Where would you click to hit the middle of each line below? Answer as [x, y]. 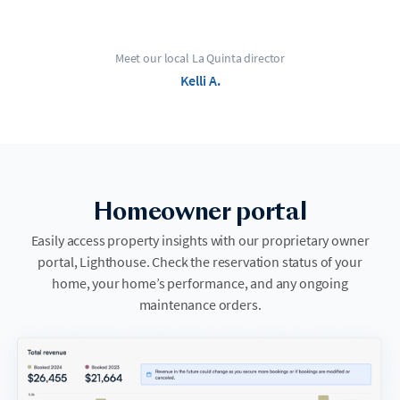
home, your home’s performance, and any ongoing [200, 283]
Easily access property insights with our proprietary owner [200, 240]
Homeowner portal [200, 213]
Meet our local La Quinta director [200, 58]
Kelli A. [200, 80]
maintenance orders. [200, 304]
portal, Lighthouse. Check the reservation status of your [200, 262]
